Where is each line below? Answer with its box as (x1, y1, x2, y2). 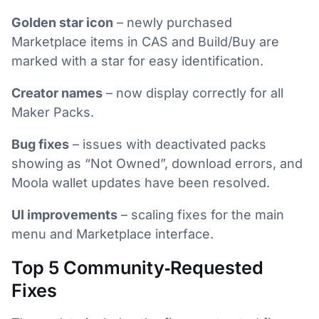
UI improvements (11, 206, 117, 222)
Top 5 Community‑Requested (11, 256, 263, 278)
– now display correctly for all (103, 85, 283, 100)
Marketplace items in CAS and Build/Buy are (11, 33, 279, 49)
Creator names (11, 85, 103, 100)
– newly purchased (113, 14, 232, 30)
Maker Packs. (11, 104, 94, 120)
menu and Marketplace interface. (11, 226, 214, 241)
